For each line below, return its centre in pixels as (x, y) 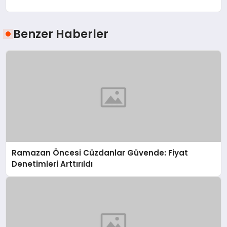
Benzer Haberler (61, 34)
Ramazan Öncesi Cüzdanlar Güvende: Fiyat (100, 153)
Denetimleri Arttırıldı (52, 164)
